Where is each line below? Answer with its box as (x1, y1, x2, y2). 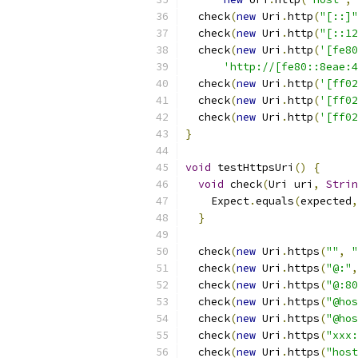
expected (300, 194, 352, 208)
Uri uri (268, 177, 313, 191)
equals (256, 194, 294, 208)
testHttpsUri (211, 161, 294, 174)
